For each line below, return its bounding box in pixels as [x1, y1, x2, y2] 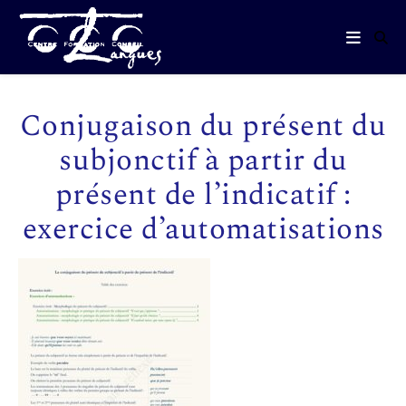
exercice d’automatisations [22, 207, 384, 252]
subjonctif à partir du [59, 138, 347, 183]
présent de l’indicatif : [54, 172, 352, 217]
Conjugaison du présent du [19, 103, 387, 149]
